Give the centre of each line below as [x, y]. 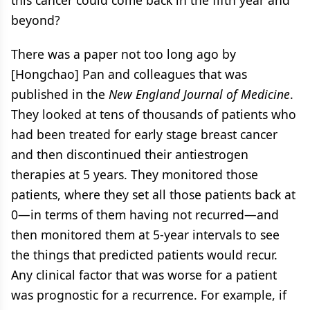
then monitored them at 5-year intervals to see [145, 234]
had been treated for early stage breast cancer [144, 134]
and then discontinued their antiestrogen [130, 154]
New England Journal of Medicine [199, 94]
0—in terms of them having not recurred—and [145, 214]
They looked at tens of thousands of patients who [154, 114]
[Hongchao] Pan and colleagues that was [129, 74]
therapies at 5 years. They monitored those [135, 174]
